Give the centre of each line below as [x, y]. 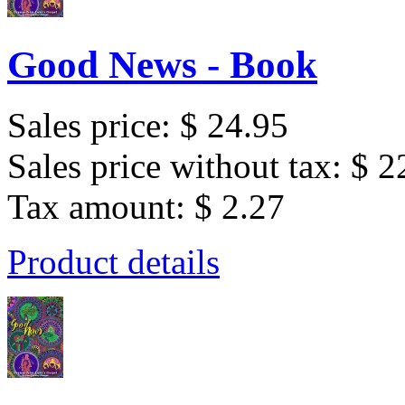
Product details [113, 262]
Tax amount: [101, 207]
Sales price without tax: [179, 166]
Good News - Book [162, 65]
